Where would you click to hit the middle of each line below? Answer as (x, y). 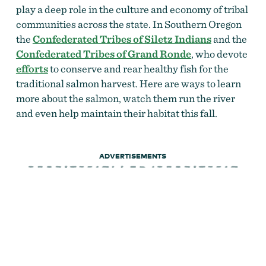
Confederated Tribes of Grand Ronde (103, 53)
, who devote (219, 53)
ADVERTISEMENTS (133, 156)
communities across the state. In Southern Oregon (129, 24)
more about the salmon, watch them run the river (125, 98)
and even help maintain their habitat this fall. (117, 113)
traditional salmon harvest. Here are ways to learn (128, 83)
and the (229, 39)
